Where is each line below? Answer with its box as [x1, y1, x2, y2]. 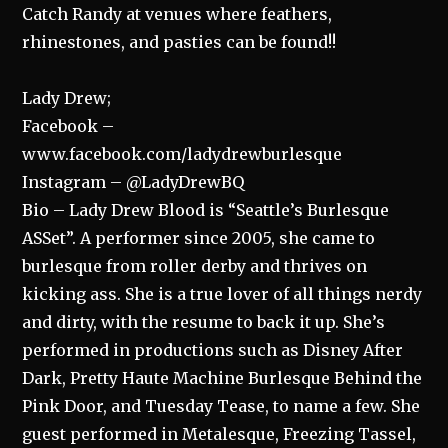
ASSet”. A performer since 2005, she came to [22, 228, 376, 248]
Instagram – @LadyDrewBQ [22, 172, 245, 192]
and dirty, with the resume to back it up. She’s [22, 312, 386, 332]
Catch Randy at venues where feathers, [22, 4, 333, 24]
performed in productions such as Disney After [22, 340, 404, 360]
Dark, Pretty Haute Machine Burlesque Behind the [22, 368, 423, 388]
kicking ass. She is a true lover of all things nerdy [22, 284, 423, 304]
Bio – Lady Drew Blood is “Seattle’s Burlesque [22, 200, 390, 220]
